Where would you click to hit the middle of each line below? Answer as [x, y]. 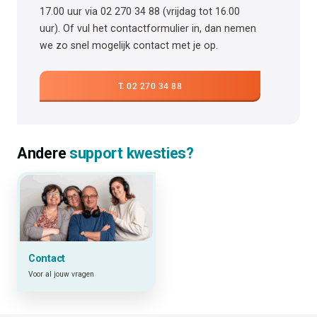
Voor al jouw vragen [61, 274]
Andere [43, 154]
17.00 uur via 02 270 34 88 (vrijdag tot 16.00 [140, 12]
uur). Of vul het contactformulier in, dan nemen [148, 29]
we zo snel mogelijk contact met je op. [129, 46]
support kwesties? [131, 154]
